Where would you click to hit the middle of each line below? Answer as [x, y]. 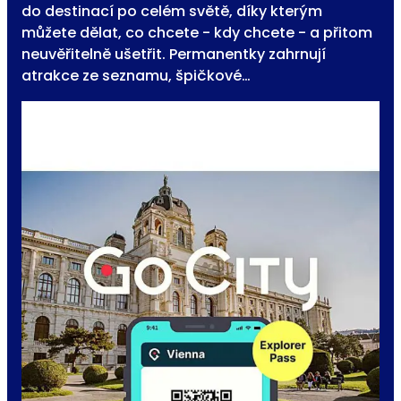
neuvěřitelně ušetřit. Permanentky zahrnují [174, 55]
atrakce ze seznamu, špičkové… [136, 76]
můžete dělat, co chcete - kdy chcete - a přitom [197, 33]
